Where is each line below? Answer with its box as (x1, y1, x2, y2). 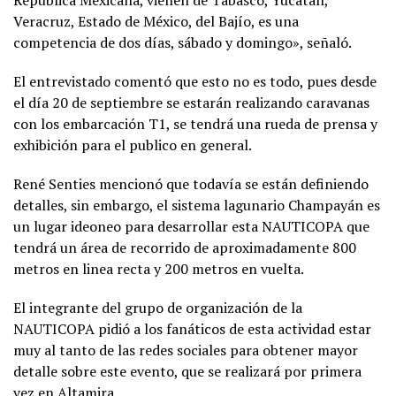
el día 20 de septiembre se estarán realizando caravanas (13, 93, 369, 113)
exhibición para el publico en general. (13, 135, 252, 156)
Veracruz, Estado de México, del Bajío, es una (13, 11, 299, 32)
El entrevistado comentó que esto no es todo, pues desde (13, 72, 377, 92)
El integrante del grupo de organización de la (13, 298, 302, 318)
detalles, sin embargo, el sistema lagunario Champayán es (13, 195, 380, 216)
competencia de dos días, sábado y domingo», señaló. (13, 33, 352, 53)
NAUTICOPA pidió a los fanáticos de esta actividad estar (13, 319, 371, 339)
